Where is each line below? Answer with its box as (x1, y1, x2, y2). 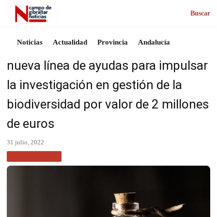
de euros (7, 116, 54, 131)
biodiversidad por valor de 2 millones (7, 96, 209, 111)
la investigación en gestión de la (7, 77, 182, 92)
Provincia (97, 38, 128, 46)
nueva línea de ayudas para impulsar (7, 58, 208, 73)
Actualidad (53, 38, 87, 46)
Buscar (190, 10, 210, 17)
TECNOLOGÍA (12, 152, 57, 160)
